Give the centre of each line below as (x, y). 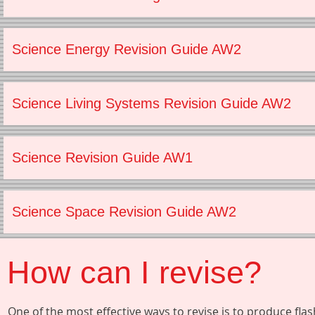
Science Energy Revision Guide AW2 (127, 49)
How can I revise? (134, 272)
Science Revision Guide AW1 (102, 157)
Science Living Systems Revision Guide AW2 (152, 103)
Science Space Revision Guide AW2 (124, 212)
